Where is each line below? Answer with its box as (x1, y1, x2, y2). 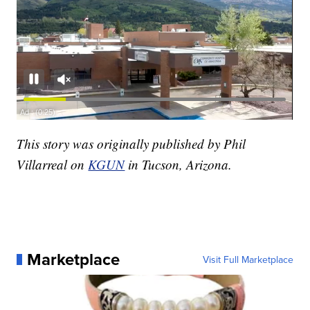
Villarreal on (17, 155, 89, 173)
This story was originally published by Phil (17, 134, 246, 152)
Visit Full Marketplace (202, 252, 293, 266)
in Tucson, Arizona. (128, 155, 232, 173)
